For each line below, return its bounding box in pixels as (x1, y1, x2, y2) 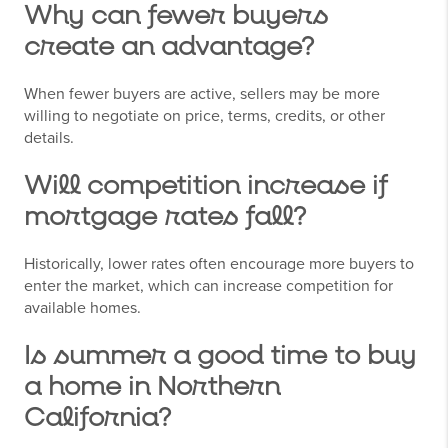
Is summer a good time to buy (24, 339, 416, 374)
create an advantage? (24, 30, 314, 65)
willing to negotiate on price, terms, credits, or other (24, 106, 385, 127)
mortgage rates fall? (24, 200, 306, 235)
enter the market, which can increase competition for (24, 276, 393, 297)
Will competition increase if (24, 169, 388, 204)
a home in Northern (24, 370, 280, 405)
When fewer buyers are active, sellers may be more (24, 84, 380, 105)
